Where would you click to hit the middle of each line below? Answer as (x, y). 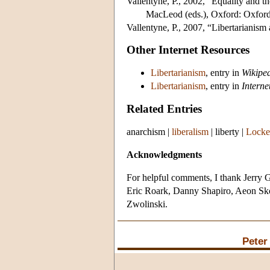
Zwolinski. (147, 204)
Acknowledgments (164, 155)
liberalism (190, 132)
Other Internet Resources (188, 50)
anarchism (146, 132)
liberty (227, 132)
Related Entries (164, 109)
